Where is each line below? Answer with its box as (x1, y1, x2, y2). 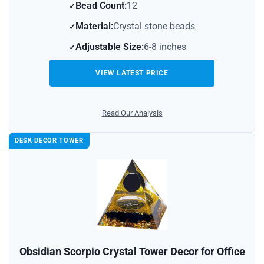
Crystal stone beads (113, 20, 195, 32)
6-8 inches (144, 41, 186, 52)
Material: (75, 20, 113, 32)
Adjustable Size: (75, 41, 144, 52)
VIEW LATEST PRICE (95, 68, 169, 77)
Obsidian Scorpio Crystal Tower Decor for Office (19, 245, 245, 258)
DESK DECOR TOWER (15, 136, 84, 144)
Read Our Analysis (101, 108, 163, 117)
